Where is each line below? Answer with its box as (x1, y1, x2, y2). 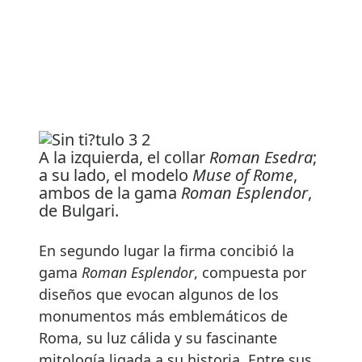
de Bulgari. (39, 199, 119, 221)
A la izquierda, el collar (39, 145, 209, 168)
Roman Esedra (209, 145, 313, 168)
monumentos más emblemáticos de (39, 305, 288, 326)
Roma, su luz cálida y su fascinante (39, 327, 277, 347)
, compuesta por (194, 262, 306, 282)
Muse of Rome (192, 163, 293, 186)
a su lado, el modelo (39, 163, 192, 186)
